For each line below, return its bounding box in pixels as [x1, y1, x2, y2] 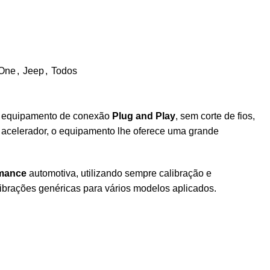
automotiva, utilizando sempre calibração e [27, 168, 212, 178]
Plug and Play [112, 110, 175, 121]
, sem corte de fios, [175, 110, 255, 121]
